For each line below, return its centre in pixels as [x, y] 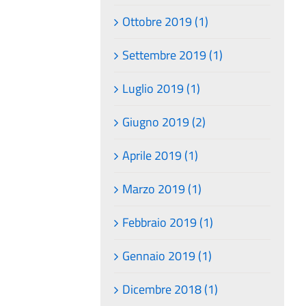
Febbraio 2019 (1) [168, 222]
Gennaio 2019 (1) [167, 255]
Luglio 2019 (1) [162, 88]
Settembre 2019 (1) [173, 55]
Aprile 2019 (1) [161, 155]
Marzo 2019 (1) [162, 189]
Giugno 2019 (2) [164, 122]
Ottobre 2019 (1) [166, 21]
